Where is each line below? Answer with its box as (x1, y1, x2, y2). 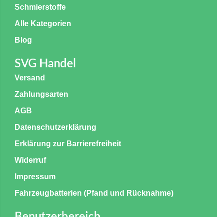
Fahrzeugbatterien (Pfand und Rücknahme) (15, 188, 173, 197)
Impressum (15, 172, 56, 181)
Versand (15, 73, 45, 82)
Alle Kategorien (15, 19, 71, 28)
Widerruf (15, 155, 46, 164)
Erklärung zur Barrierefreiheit (15, 139, 121, 148)
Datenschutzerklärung (15, 123, 96, 131)
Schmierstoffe (15, 2, 66, 11)
